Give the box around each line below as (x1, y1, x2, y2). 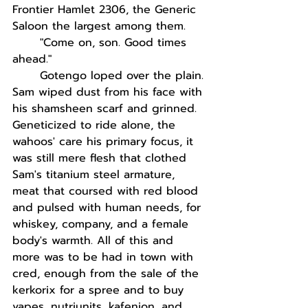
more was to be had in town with (12, 249, 197, 265)
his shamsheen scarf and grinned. (12, 100, 201, 117)
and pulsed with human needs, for (12, 199, 205, 216)
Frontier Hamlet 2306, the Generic (12, 1, 200, 18)
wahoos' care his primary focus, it (12, 133, 197, 150)
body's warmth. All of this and (12, 232, 177, 249)
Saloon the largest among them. (12, 18, 186, 34)
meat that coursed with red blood (12, 183, 202, 199)
